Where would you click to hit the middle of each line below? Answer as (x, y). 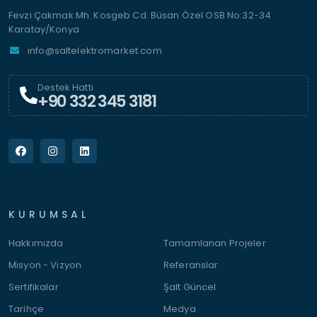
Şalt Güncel (190, 287)
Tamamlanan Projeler (215, 243)
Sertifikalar (34, 287)
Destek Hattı (65, 87)
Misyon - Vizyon (45, 265)
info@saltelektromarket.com (95, 51)
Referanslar (191, 265)
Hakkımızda (36, 243)
